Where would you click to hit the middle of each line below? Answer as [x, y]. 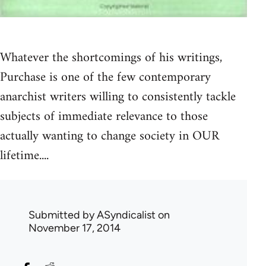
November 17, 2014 [75, 228]
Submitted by [63, 215]
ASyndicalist [126, 215]
